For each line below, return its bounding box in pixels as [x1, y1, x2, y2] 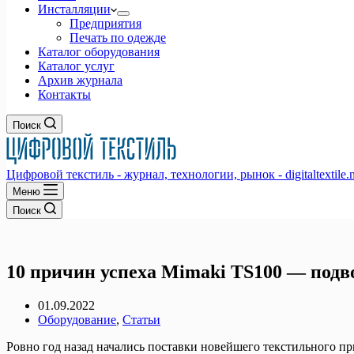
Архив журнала [38, 73, 122, 87]
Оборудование [38, 312, 116, 326]
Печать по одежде [70, 31, 166, 44]
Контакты [38, 88, 91, 101]
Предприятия [70, 17, 141, 30]
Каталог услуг [38, 59, 115, 73]
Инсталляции [38, 2, 111, 16]
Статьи [122, 312, 160, 326]
